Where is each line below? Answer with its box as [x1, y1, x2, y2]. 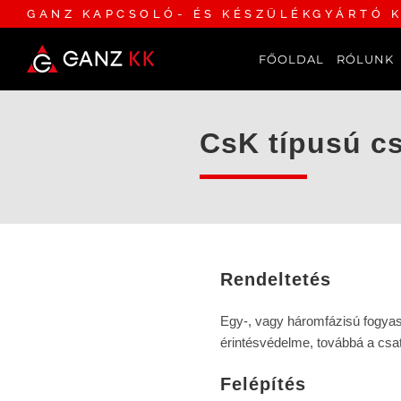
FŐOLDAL [258, 52, 324, 66]
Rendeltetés [219, 269, 331, 289]
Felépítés [219, 374, 306, 394]
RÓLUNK [336, 52, 394, 66]
